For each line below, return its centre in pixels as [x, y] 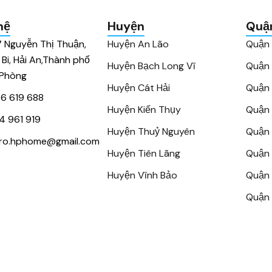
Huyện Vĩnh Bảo [142, 175]
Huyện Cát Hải [139, 88]
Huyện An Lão [138, 44]
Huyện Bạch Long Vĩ [151, 66]
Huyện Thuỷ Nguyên [151, 131]
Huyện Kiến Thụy [144, 110]
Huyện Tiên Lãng [144, 153]
